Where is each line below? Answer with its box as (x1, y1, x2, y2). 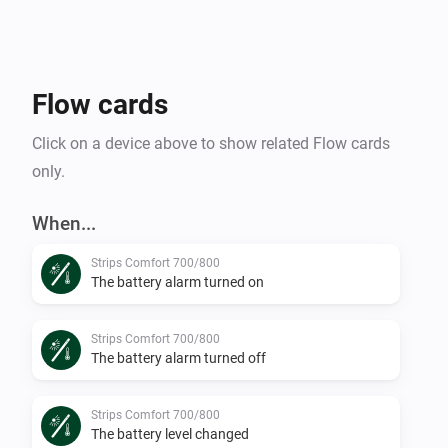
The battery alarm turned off (91, 349, 266, 366)
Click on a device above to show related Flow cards (32, 133, 390, 153)
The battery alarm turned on (91, 273, 264, 290)
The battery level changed (91, 425, 249, 442)
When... (32, 211, 96, 235)
